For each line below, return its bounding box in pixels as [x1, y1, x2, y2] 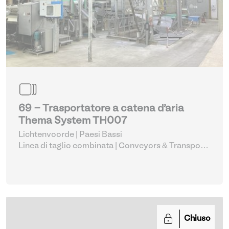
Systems [18, 154, 51, 161]
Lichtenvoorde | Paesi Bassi [18, 131, 122, 139]
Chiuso [184, 215, 211, 222]
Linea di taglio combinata [18, 143, 113, 150]
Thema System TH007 [18, 117, 127, 126]
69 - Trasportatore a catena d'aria [18, 104, 184, 113]
